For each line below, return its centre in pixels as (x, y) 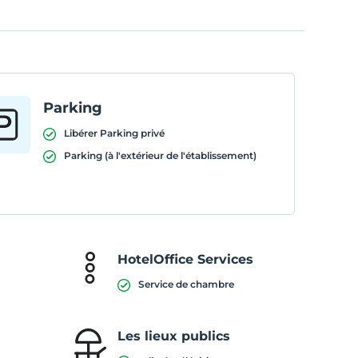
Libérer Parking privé (114, 133)
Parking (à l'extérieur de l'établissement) (160, 155)
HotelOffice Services (185, 259)
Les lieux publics (173, 336)
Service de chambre (186, 284)
